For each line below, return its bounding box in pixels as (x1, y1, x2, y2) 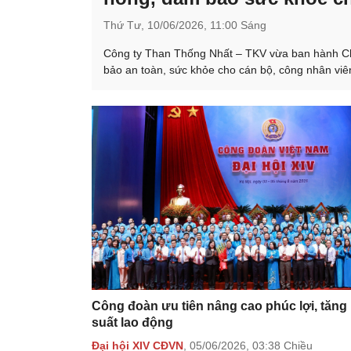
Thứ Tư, (103, 19, 147, 32)
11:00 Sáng (210, 19, 266, 32)
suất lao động (92, 316, 173, 330)
